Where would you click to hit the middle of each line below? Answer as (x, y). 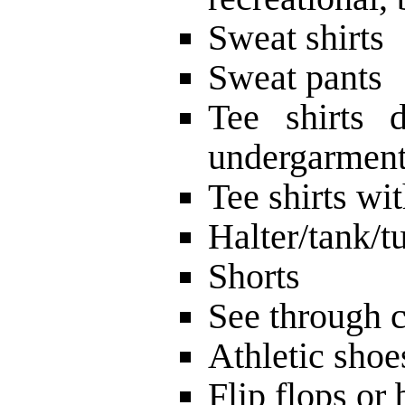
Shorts (254, 276)
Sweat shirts (296, 37)
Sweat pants (295, 77)
